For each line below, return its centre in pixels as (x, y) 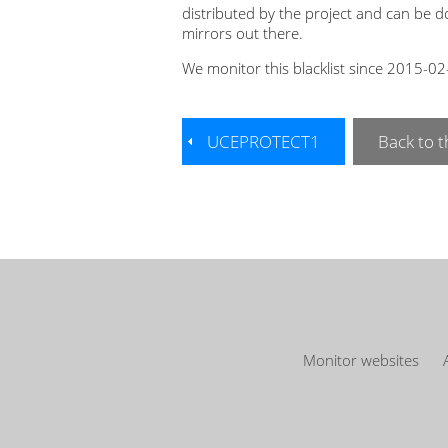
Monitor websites (361, 360)
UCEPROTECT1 (263, 142)
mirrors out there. (242, 33)
